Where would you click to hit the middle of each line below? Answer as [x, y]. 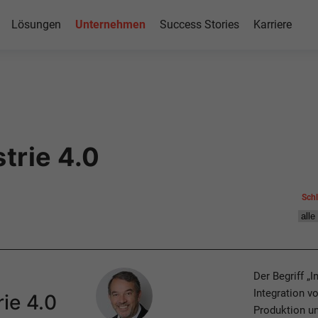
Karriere [272, 24]
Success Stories [199, 24]
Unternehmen [110, 24]
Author [112, 275]
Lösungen [36, 24]
